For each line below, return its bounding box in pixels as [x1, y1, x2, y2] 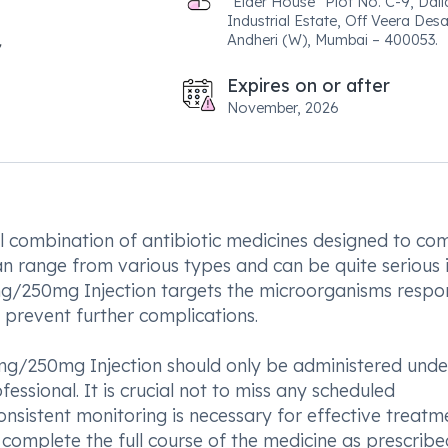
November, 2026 [226, 98, 339, 117]
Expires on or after [226, 74, 390, 96]
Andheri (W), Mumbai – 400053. [226, 30, 438, 49]
